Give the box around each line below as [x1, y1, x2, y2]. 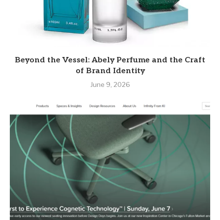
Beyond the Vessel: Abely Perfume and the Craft [15, 55, 205, 65]
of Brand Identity [75, 66, 145, 76]
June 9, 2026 [90, 81, 130, 89]
